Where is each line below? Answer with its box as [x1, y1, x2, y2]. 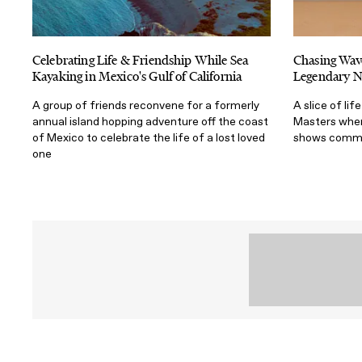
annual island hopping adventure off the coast [32, 114, 268, 128]
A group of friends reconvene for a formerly [32, 98, 259, 112]
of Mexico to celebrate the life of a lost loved [32, 130, 265, 145]
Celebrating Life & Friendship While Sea [32, 51, 249, 69]
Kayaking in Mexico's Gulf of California [32, 67, 242, 85]
